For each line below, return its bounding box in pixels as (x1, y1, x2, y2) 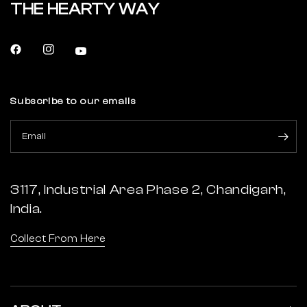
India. (10, 201, 43, 217)
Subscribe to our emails (10, 96, 137, 108)
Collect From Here (10, 233, 106, 245)
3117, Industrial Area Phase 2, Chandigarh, (10, 182, 286, 198)
